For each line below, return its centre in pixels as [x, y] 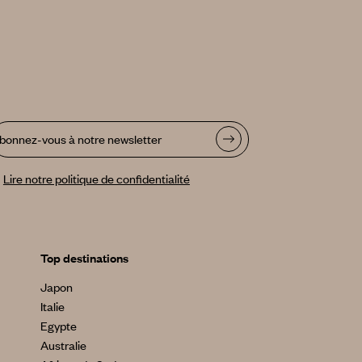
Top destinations [85, 258]
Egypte [59, 326]
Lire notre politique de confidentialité [96, 178]
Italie [53, 307]
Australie [64, 345]
